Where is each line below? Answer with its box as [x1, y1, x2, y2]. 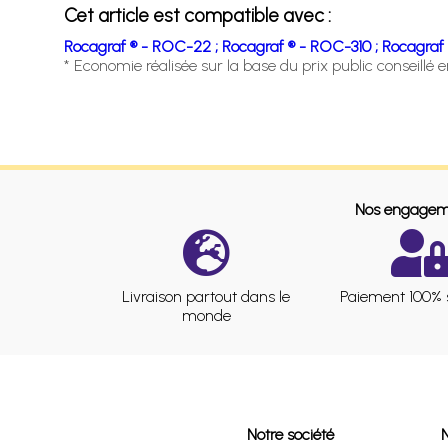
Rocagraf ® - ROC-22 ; [63, 36, 222, 56]
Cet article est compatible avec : [63, 3, 331, 27]
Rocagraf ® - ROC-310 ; [221, 36, 382, 56]
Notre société [246, 424, 334, 444]
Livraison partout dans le [122, 286, 291, 306]
